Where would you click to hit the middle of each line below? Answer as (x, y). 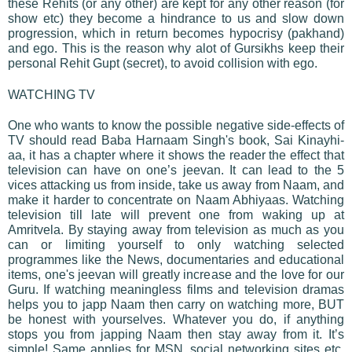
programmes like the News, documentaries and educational (176, 259)
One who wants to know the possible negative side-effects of (176, 125)
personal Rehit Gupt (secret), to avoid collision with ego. (163, 63)
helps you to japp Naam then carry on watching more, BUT (176, 304)
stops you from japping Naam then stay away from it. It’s (176, 334)
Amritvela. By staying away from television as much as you (176, 229)
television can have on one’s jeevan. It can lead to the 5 (176, 170)
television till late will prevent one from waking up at (176, 214)
